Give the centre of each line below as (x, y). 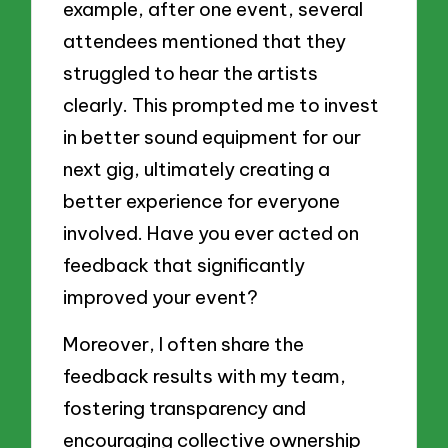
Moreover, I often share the (184, 344)
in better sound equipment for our (212, 136)
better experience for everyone (202, 200)
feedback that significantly (184, 264)
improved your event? (161, 296)
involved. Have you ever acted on (211, 232)
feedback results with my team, (205, 376)
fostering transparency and (185, 408)
